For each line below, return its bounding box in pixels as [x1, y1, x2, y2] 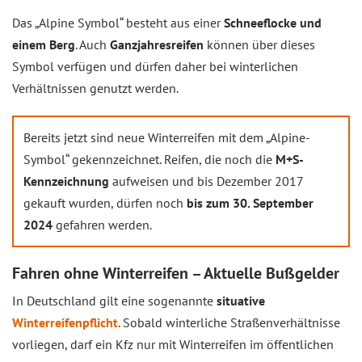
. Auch [75, 36, 110, 53]
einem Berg [12, 36, 75, 53]
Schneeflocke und [224, 15, 322, 31]
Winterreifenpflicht [12, 314, 118, 330]
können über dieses [204, 36, 315, 53]
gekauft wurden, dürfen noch [23, 195, 187, 211]
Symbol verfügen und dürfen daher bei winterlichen [12, 58, 298, 74]
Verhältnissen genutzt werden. [12, 80, 179, 96]
